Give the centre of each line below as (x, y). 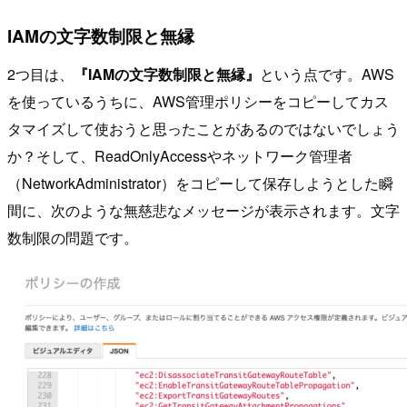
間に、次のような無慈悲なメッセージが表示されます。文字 (203, 210)
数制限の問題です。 (73, 237)
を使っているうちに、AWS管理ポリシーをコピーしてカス (198, 101)
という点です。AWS (327, 74)
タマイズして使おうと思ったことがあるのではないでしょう (203, 128)
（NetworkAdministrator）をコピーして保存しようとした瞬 (200, 183)
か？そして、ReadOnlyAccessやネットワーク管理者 (180, 155)
